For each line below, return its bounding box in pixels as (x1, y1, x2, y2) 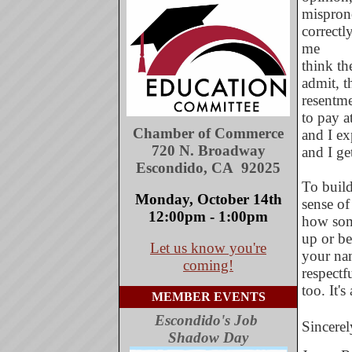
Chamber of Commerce (133, 125, 284, 141)
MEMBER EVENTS (151, 290, 266, 303)
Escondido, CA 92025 (136, 159, 280, 176)
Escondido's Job (155, 312, 262, 328)
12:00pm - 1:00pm (148, 208, 268, 225)
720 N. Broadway (151, 142, 266, 159)
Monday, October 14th (134, 191, 282, 207)
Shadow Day (168, 329, 248, 346)
